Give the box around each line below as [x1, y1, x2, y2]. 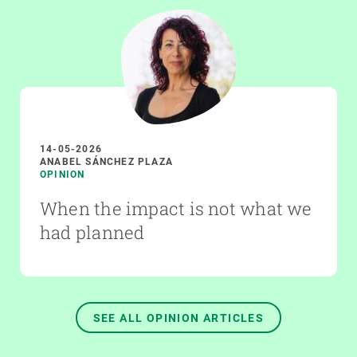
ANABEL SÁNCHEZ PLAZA [40, 155, 173, 167]
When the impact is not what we [40, 196, 312, 220]
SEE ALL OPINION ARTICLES [92, 311, 265, 324]
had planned [40, 220, 145, 244]
